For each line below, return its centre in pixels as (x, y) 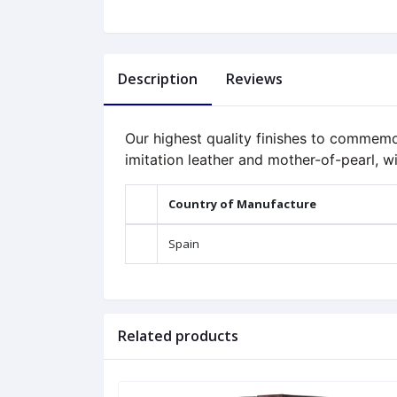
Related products (178, 336)
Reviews (254, 79)
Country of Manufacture (242, 204)
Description (158, 79)
